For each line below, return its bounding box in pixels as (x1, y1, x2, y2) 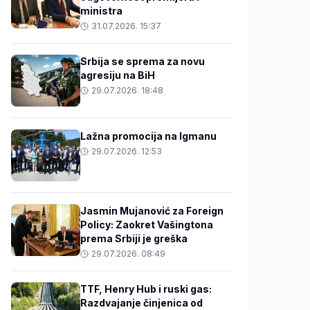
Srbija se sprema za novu (80, 55, 205, 67)
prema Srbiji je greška (80, 232, 188, 244)
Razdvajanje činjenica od (80, 296, 203, 309)
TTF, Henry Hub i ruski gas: (80, 282, 212, 295)
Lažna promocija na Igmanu (80, 129, 217, 142)
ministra (80, 4, 122, 17)
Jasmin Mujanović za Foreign (80, 204, 224, 217)
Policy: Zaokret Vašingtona (80, 218, 213, 230)
